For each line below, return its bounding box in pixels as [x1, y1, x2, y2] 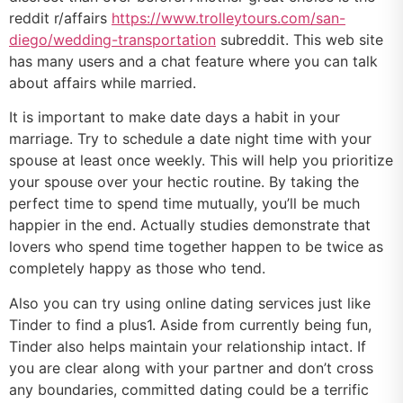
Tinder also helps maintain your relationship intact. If [9, 336, 366, 355]
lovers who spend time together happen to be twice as [9, 237, 383, 256]
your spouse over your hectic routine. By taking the [9, 173, 359, 192]
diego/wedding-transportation [9, 30, 216, 49]
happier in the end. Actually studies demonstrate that [9, 216, 371, 235]
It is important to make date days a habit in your [9, 108, 340, 127]
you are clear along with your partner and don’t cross [9, 358, 373, 377]
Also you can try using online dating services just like [9, 293, 371, 312]
